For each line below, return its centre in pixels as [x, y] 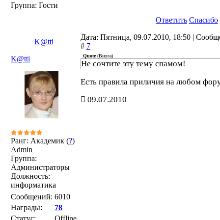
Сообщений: [32, 197]
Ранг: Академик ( [40, 141]
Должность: [30, 176]
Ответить [171, 20]
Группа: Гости [34, 5]
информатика [33, 185]
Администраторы [40, 167]
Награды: [27, 207]
